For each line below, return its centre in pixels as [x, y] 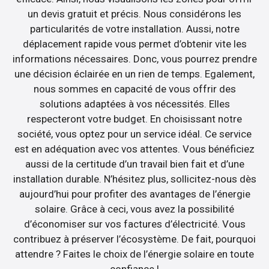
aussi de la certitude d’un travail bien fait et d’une [134, 164]
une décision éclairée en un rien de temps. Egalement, [134, 74]
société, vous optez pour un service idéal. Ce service [134, 134]
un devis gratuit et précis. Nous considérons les [134, 14]
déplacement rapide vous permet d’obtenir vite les [134, 44]
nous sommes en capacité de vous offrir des [134, 89]
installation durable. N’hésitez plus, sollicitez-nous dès [134, 179]
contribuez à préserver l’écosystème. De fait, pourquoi [134, 239]
